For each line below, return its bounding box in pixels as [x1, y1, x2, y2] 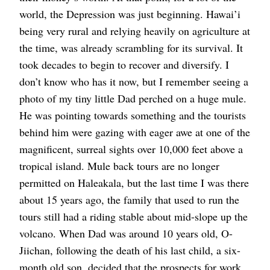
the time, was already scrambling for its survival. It [19, 40, 243, 55]
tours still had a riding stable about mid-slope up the [19, 209, 248, 224]
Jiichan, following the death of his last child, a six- [19, 243, 240, 258]
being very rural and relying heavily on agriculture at [19, 24, 250, 39]
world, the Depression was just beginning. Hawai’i [19, 7, 240, 22]
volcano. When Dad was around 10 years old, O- [19, 226, 233, 241]
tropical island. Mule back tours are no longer [19, 159, 219, 174]
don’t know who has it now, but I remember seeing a [19, 74, 248, 89]
